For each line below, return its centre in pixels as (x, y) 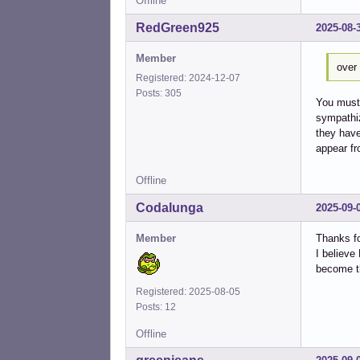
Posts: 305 (161, 94)
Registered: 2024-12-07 (188, 78)
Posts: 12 (158, 307)
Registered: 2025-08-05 (188, 291)
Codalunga (170, 207)
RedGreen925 (178, 28)
